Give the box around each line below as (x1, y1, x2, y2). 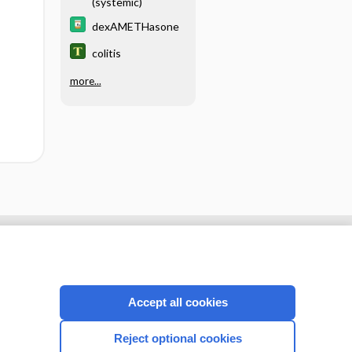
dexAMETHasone (91, 19, 179, 33)
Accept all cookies (127, 295, 228, 309)
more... (69, 75, 101, 87)
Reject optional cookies (113, 332, 242, 345)
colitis (91, 46, 121, 60)
